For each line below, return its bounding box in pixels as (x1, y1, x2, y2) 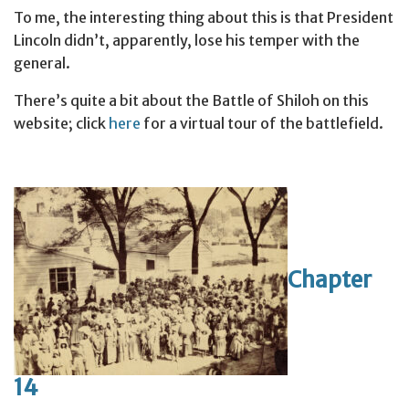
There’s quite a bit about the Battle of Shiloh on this (14, 90, 369, 110)
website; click (14, 113, 109, 132)
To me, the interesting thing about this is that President (14, 7, 393, 26)
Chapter (288, 265, 372, 294)
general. (14, 53, 70, 72)
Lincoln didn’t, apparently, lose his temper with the (14, 30, 360, 49)
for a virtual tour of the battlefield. (141, 113, 383, 132)
